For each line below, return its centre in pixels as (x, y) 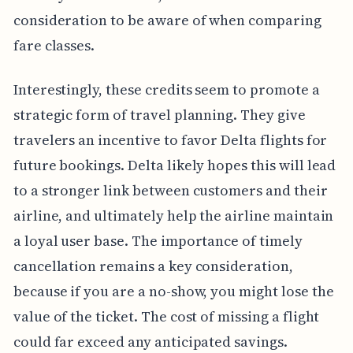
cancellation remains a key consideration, (153, 266)
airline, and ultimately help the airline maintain (173, 215)
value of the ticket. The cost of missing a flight (166, 316)
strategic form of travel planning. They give (159, 114)
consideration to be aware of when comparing (167, 20)
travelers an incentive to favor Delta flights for (170, 139)
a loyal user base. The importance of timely (158, 240)
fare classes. (54, 45)
